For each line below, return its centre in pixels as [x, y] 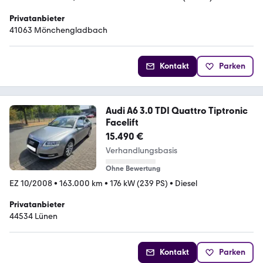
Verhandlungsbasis [141, 151]
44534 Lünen [33, 216]
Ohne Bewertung [133, 168]
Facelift [122, 122]
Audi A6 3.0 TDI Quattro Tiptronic [176, 111]
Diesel [186, 183]
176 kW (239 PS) [139, 183]
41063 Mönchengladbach [58, 30]
